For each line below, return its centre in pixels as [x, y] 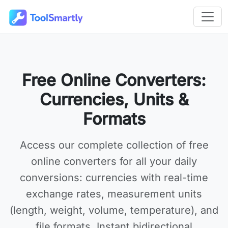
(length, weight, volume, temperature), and [114, 210]
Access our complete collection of [104, 145]
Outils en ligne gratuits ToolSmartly [91, 24]
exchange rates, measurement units [114, 194]
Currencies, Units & [114, 99]
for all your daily [157, 161]
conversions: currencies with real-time [114, 178]
